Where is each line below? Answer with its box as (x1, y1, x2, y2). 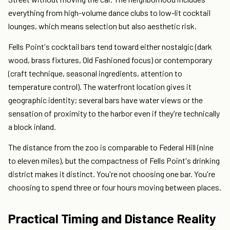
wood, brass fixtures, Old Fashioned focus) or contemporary (8, 55, 212, 65)
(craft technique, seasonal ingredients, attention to (8, 68, 182, 79)
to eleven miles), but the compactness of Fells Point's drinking (8, 156, 220, 166)
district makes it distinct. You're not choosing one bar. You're (8, 169, 215, 179)
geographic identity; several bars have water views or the (8, 95, 203, 105)
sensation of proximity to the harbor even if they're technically (8, 108, 220, 119)
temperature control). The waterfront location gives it (8, 82, 191, 92)
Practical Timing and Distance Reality (8, 210, 216, 226)
